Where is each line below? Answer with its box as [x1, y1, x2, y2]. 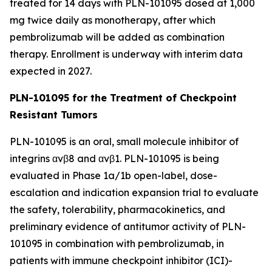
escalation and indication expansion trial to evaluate [10, 186, 259, 199]
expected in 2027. [10, 64, 92, 77]
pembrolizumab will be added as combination [10, 30, 225, 43]
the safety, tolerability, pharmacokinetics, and [10, 203, 225, 216]
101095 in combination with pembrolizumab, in [10, 237, 224, 250]
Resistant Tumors [10, 108, 98, 121]
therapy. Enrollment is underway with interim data [10, 47, 243, 60]
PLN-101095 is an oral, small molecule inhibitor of [10, 135, 239, 148]
